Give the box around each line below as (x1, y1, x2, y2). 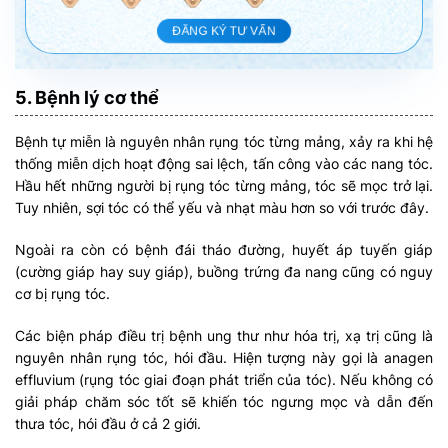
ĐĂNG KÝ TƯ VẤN (167, 23, 281, 40)
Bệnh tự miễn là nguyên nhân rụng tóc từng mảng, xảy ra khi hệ (15, 133, 433, 151)
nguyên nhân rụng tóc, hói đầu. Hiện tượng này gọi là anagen (15, 349, 433, 367)
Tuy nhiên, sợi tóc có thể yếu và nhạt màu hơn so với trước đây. (15, 199, 429, 217)
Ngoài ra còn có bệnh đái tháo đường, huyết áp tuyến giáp (15, 241, 433, 259)
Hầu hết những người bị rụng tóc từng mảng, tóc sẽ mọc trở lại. (15, 177, 433, 195)
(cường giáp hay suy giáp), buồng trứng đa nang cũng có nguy (15, 263, 433, 281)
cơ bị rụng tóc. (15, 285, 110, 303)
